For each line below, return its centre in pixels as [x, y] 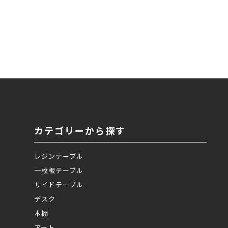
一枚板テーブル [59, 170]
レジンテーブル [59, 156]
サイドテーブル [59, 184]
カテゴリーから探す [80, 130]
